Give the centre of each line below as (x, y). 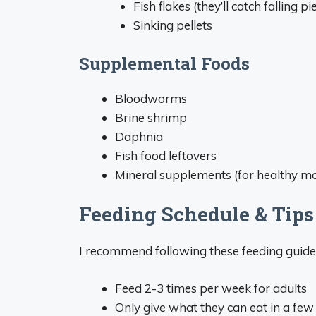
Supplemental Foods (164, 63)
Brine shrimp (151, 117)
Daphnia (139, 136)
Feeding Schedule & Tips (196, 214)
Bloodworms (151, 98)
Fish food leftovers (166, 155)
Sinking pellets (172, 25)
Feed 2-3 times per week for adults (211, 288)
